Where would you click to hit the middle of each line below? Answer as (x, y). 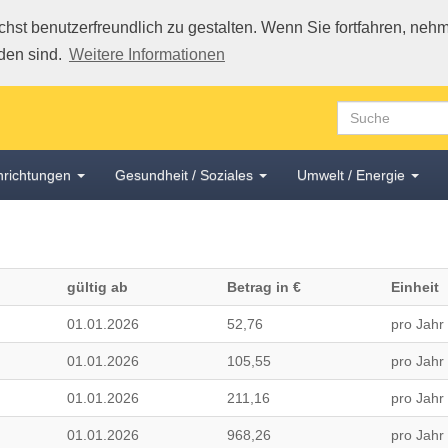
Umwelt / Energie (351, 175)
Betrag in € (264, 287)
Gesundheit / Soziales (184, 175)
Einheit (415, 287)
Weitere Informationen (146, 55)
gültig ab (97, 287)
